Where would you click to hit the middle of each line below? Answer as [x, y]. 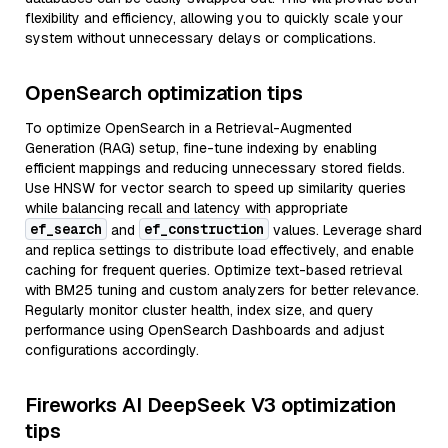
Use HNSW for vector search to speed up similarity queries [215, 188]
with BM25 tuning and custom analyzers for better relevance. [222, 290]
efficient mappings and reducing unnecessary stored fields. [215, 168]
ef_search [66, 229]
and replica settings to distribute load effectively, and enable [219, 250]
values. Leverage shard [345, 230]
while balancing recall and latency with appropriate [186, 208]
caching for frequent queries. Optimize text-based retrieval [213, 270]
